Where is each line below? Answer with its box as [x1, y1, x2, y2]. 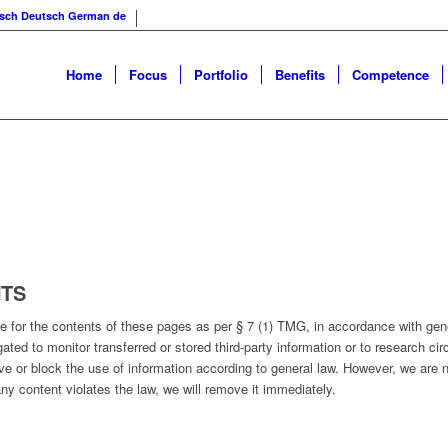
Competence [352, 65, 429, 84]
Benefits [275, 65, 325, 84]
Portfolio [194, 65, 248, 84]
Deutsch [21, 8, 65, 23]
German [68, 8, 110, 23]
